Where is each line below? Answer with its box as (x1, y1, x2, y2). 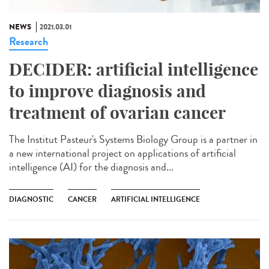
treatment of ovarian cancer (9, 101, 226, 123)
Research (9, 33, 48, 49)
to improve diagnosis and (9, 80, 206, 101)
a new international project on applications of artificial (9, 145, 236, 161)
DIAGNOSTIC (9, 193, 53, 205)
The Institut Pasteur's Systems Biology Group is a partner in (9, 131, 258, 147)
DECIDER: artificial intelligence (9, 58, 258, 80)
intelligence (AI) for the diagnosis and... (9, 159, 174, 175)
